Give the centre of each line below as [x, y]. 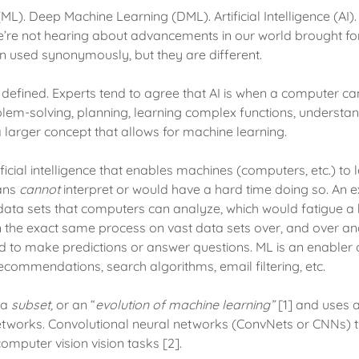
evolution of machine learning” [187, 305]
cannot [40, 189]
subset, [34, 305]
